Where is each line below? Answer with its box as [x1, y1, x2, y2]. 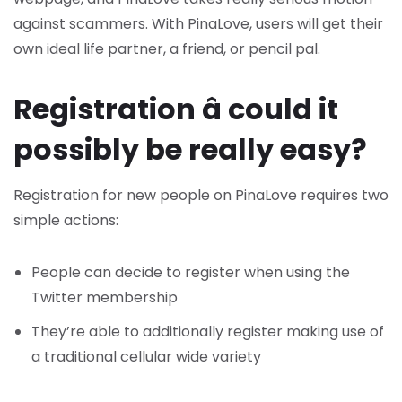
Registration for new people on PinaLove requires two [13, 185, 389, 205]
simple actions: [13, 210, 118, 231]
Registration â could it [13, 89, 338, 129]
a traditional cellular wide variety [31, 346, 261, 367]
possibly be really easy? [13, 129, 367, 170]
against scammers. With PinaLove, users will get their [13, 13, 383, 34]
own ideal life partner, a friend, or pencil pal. [13, 39, 320, 59]
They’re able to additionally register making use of [31, 321, 384, 342]
